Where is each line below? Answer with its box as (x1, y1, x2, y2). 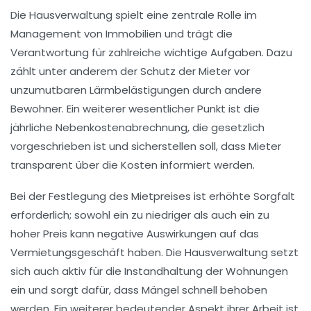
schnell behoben (179, 282, 267, 297)
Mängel (142, 282, 179, 297)
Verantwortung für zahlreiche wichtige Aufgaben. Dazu (10, 44, 292, 60)
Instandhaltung (124, 263, 203, 278)
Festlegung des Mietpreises (49, 188, 191, 203)
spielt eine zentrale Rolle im (112, 7, 257, 22)
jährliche (10, 119, 56, 135)
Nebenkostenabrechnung (56, 119, 187, 135)
